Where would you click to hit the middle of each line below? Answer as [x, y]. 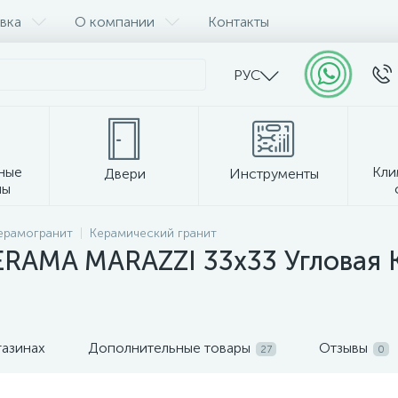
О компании [115, 21]
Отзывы [343, 348]
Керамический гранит [153, 233]
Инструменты [274, 174]
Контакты [239, 21]
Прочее [199, 225]
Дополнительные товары [169, 348]
